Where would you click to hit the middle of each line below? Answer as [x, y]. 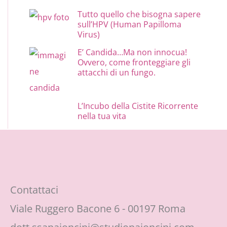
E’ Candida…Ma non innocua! [133, 52]
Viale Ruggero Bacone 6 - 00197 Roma [98, 209]
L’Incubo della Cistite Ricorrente [138, 106]
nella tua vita [102, 116]
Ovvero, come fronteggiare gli [134, 62]
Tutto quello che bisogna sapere [139, 14]
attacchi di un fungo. [117, 72]
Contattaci [34, 190]
